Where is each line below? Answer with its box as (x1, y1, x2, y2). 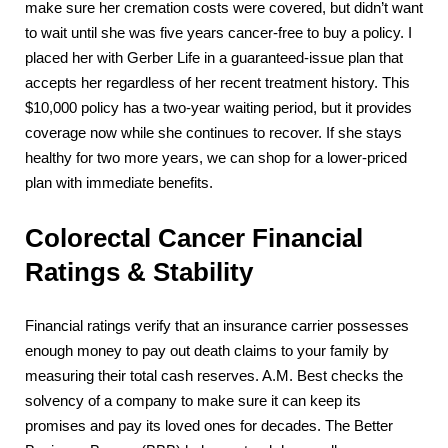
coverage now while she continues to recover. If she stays (25, 124, 402, 141)
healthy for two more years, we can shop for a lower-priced (25, 149, 407, 166)
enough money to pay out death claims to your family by (25, 343, 389, 360)
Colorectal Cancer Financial (25, 224, 363, 253)
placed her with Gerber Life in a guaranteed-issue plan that (25, 49, 403, 66)
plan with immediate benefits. (25, 174, 213, 191)
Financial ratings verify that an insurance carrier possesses (25, 318, 409, 335)
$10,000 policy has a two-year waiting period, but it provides (25, 99, 412, 116)
